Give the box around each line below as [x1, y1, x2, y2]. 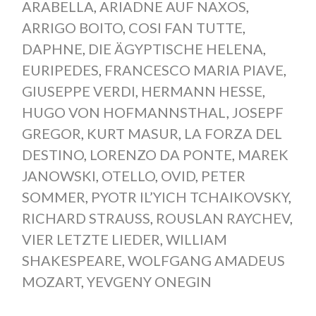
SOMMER [21, 188, 85, 205]
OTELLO [101, 166, 155, 184]
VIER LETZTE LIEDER [21, 230, 160, 248]
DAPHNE [21, 39, 83, 57]
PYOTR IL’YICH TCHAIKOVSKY [90, 188, 288, 205]
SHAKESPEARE [21, 251, 122, 269]
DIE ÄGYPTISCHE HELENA [87, 39, 263, 57]
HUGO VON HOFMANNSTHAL [21, 103, 226, 121]
